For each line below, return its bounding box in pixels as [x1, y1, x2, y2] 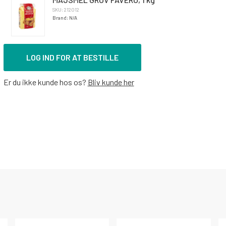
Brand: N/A [52, 15, 77, 21]
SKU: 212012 [52, 7, 79, 13]
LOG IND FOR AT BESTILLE [26, 52, 119, 62]
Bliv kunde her [87, 77, 134, 87]
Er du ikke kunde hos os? [3, 77, 88, 87]
